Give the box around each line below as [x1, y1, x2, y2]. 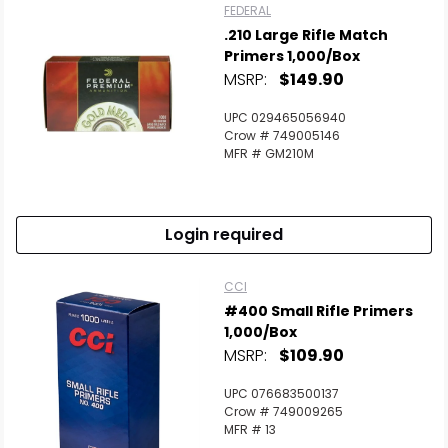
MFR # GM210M [224, 145, 314, 162]
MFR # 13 [224, 421, 276, 438]
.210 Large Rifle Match [224, 25, 388, 45]
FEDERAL [224, 2, 271, 19]
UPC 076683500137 [224, 385, 339, 402]
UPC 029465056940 [224, 109, 346, 126]
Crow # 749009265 [224, 403, 343, 420]
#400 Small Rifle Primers [224, 301, 413, 321]
